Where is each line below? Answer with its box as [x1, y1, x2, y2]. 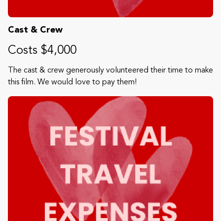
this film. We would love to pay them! [8, 78, 137, 86]
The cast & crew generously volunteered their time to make [8, 66, 213, 74]
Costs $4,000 [8, 44, 76, 57]
